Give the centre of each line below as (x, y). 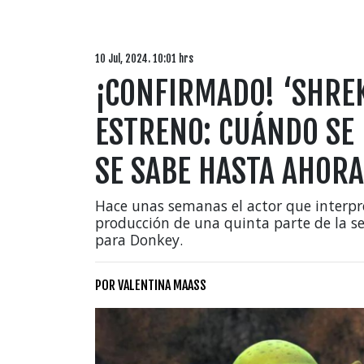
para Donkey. (139, 240)
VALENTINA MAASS (162, 285)
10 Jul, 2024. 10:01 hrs (144, 58)
